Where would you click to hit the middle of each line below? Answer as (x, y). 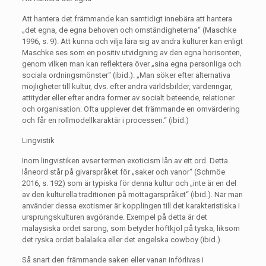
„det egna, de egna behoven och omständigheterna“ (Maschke (129, 30)
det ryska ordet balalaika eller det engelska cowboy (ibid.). (122, 240)
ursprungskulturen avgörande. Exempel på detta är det (114, 217)
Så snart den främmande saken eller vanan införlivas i (113, 260)
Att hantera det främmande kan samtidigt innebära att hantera (127, 19)
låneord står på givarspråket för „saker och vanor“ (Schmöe (123, 172)
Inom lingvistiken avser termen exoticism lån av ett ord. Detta (125, 161)
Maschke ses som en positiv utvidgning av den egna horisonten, (132, 53)
